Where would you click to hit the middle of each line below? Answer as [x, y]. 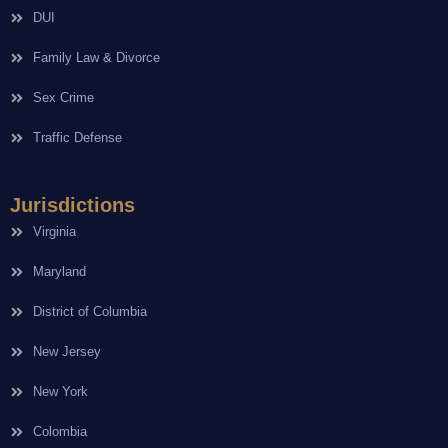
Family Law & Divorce [96, 58]
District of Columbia [89, 312]
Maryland [59, 272]
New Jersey [66, 352]
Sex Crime [63, 98]
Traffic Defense [77, 138]
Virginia [54, 232]
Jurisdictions [72, 205]
